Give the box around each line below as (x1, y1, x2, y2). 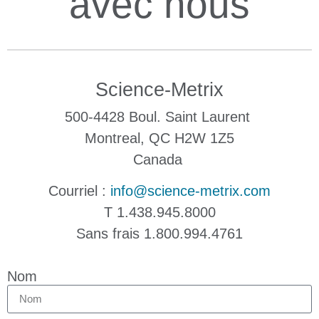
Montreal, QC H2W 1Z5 (85, 130, 234, 147)
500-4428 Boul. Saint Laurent (65, 109, 254, 125)
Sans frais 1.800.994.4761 (76, 226, 243, 242)
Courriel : (48, 183, 110, 199)
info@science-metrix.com (110, 183, 271, 199)
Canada (132, 152, 187, 168)
